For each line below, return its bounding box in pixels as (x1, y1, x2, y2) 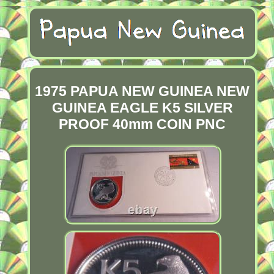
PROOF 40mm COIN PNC (59, 116, 226, 133)
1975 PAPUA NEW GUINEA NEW (35, 83, 250, 100)
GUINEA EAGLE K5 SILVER (51, 100, 233, 116)
